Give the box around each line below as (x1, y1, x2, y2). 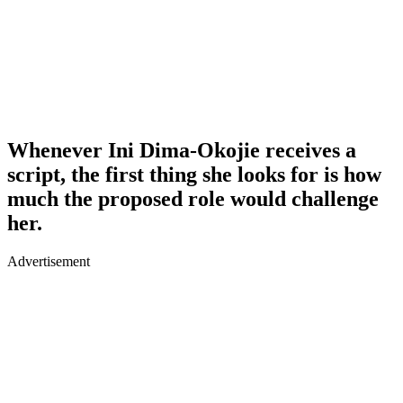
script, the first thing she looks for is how (7, 162, 381, 186)
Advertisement (7, 253, 90, 269)
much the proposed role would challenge (7, 186, 379, 210)
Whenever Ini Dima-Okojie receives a (7, 138, 356, 162)
